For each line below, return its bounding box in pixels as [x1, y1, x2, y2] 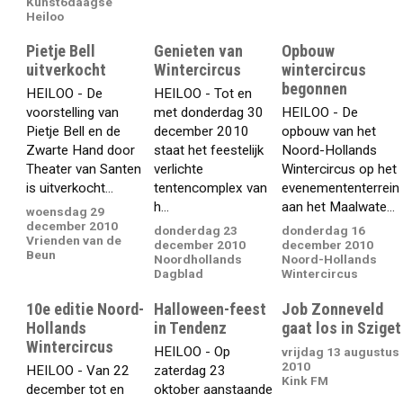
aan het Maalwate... [282, 198, 396, 215]
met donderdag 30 [154, 103, 264, 121]
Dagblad [154, 266, 204, 282]
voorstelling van [26, 103, 120, 121]
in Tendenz [154, 318, 228, 338]
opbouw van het [282, 122, 377, 139]
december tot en [26, 381, 125, 398]
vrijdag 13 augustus [282, 344, 400, 359]
